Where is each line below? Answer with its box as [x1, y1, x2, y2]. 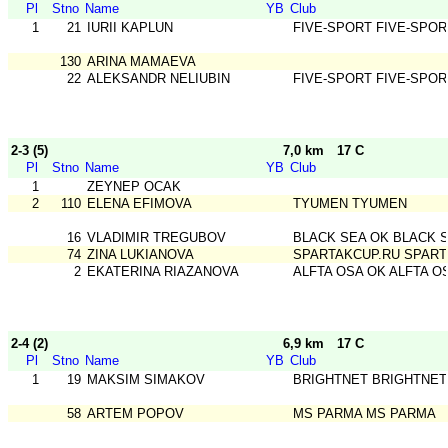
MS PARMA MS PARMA [293, 406, 436, 422]
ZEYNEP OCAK [87, 179, 181, 195]
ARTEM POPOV [87, 406, 184, 422]
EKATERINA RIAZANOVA [87, 264, 239, 280]
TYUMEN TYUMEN [293, 196, 407, 212]
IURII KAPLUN [87, 20, 173, 36]
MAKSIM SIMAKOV [87, 372, 205, 388]
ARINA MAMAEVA [87, 54, 196, 70]
